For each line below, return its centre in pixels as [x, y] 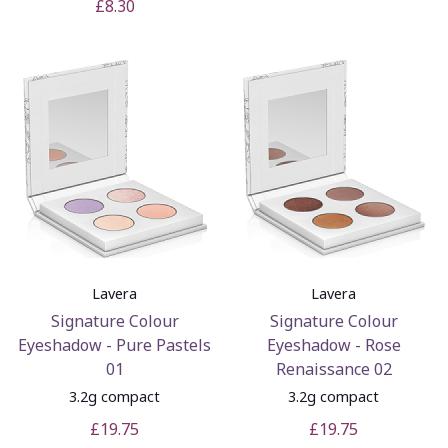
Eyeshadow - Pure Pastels [114, 344]
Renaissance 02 [333, 368]
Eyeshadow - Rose [333, 344]
